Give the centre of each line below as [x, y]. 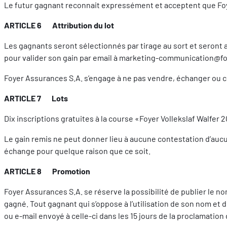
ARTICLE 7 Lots [36, 98]
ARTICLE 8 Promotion [47, 171]
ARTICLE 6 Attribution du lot [59, 25]
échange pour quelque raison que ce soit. [77, 150]
